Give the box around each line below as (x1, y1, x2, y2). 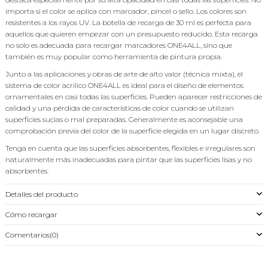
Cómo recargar (5, 210, 57, 220)
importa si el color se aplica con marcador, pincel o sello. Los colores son (5, 7, 246, 16)
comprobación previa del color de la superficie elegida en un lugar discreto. (5, 126, 260, 135)
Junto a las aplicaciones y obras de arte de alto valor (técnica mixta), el (5, 69, 243, 78)
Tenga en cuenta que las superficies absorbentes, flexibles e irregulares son (5, 143, 255, 153)
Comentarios (5, 230, 50, 240)
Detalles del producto (5, 189, 78, 199)
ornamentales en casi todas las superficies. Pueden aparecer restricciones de (5, 92, 262, 101)
